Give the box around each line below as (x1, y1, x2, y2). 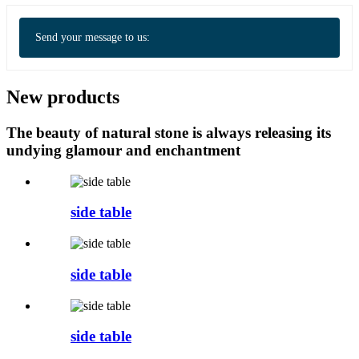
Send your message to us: (35, 31, 150, 44)
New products (6, 87, 119, 108)
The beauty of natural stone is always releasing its (6, 123, 331, 141)
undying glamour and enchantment (6, 141, 240, 159)
